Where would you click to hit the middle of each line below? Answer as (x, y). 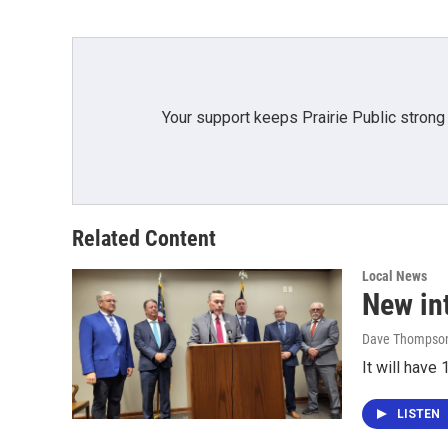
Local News (394, 276)
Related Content (144, 238)
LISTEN (420, 414)
